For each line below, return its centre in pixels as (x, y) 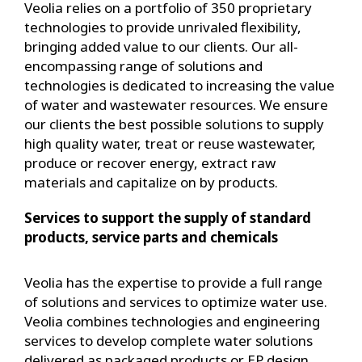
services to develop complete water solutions (168, 341)
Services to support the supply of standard (168, 218)
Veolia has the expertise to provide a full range (173, 283)
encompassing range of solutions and (143, 66)
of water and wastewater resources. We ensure (176, 105)
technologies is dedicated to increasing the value (179, 86)
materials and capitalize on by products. (151, 183)
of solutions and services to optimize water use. (176, 302)
